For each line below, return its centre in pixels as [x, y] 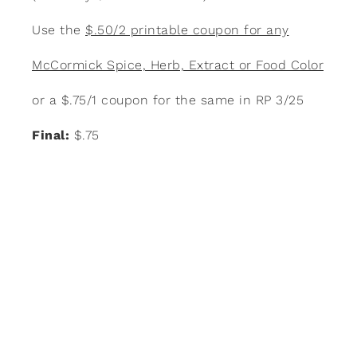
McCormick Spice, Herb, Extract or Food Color [178, 65]
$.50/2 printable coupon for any [187, 29]
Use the [59, 29]
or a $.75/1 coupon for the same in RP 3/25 [168, 100]
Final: [51, 135]
